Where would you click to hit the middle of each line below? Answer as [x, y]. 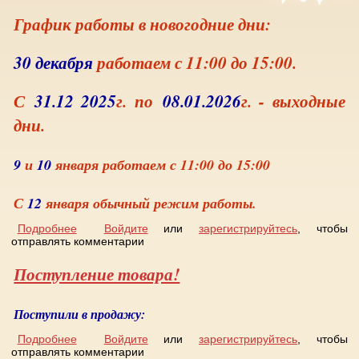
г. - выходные [293, 101]
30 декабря [54, 63]
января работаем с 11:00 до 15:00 [161, 165]
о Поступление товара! [137, 339]
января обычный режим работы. [149, 203]
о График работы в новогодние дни [169, 228]
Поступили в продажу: [80, 314]
